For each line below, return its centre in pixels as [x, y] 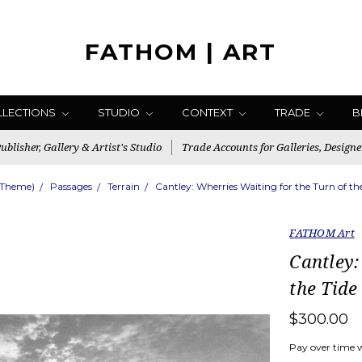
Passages [71, 186]
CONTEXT [208, 112]
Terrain [123, 186]
